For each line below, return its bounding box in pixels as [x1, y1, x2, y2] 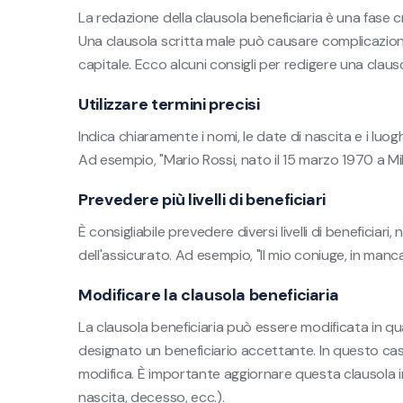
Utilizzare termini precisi [78, 94, 260, 115]
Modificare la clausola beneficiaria [78, 284, 339, 306]
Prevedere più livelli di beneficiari [78, 189, 327, 210]
